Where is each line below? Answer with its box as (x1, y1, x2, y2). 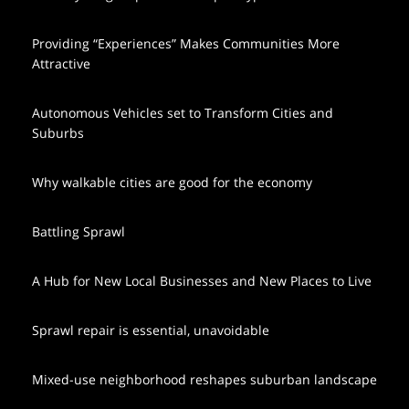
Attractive (32, 54, 90, 72)
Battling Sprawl (32, 222, 125, 240)
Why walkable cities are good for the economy (32, 173, 312, 191)
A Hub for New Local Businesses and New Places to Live (32, 271, 372, 289)
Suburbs (32, 123, 84, 142)
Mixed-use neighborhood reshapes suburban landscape (32, 370, 377, 388)
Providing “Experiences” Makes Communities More (32, 34, 340, 52)
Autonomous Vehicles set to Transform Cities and (32, 103, 333, 121)
